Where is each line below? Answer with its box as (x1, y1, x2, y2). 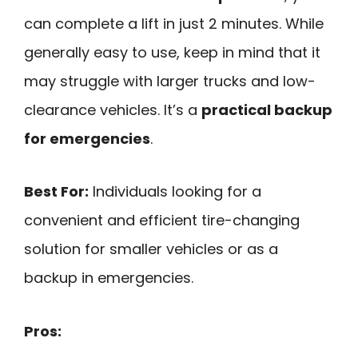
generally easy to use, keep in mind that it (24, 42, 320, 62)
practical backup (201, 99, 332, 120)
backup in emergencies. (24, 268, 193, 288)
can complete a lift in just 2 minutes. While (24, 13, 324, 34)
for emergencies (24, 128, 150, 149)
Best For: (24, 181, 89, 202)
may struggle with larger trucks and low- (24, 70, 316, 91)
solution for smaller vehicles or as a (24, 239, 278, 260)
